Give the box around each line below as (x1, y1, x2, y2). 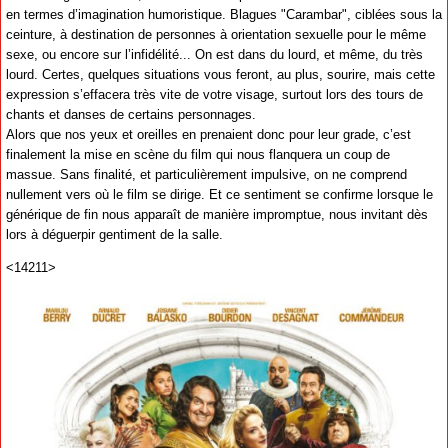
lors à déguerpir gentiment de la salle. (6, 226, 223, 242)
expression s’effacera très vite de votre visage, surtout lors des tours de (6, 86, 423, 102)
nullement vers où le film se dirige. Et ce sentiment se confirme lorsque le (6, 186, 433, 202)
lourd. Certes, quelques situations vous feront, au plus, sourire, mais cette (6, 66, 435, 82)
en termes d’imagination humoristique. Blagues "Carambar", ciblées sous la (6, 6, 442, 22)
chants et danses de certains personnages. (6, 106, 256, 122)
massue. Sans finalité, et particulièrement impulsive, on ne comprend (6, 166, 407, 182)
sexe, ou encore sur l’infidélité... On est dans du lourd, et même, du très (6, 46, 423, 62)
